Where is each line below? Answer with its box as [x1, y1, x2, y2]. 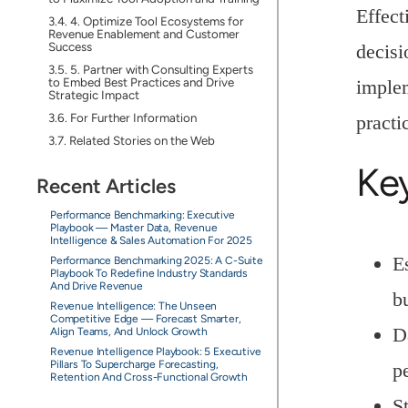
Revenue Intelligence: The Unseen [49, 300, 218, 312]
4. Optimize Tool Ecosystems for [69, 14, 244, 28]
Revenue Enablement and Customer [47, 26, 240, 41]
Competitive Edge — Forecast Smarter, [49, 312, 241, 325]
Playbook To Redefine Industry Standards [49, 267, 248, 280]
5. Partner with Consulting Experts [69, 62, 253, 76]
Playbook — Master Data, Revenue [49, 221, 218, 234]
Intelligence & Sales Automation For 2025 [49, 234, 252, 247]
